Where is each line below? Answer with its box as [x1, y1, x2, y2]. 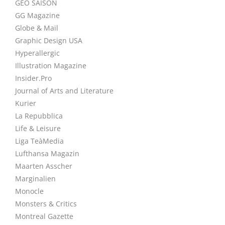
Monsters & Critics [15, 199, 77, 208]
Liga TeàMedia [15, 136, 64, 146]
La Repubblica [15, 111, 63, 121]
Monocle [15, 186, 44, 196]
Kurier [15, 98, 36, 108]
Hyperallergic [15, 48, 60, 58]
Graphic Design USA [15, 36, 82, 45]
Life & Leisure [15, 124, 61, 133]
